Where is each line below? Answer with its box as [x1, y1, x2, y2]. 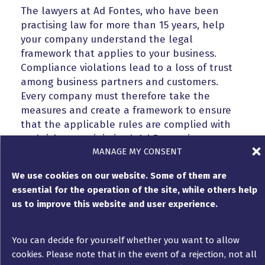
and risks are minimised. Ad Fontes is [21, 132, 195, 146]
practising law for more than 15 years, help [21, 19, 225, 32]
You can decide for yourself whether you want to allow [12, 235, 240, 245]
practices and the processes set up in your [21, 161, 222, 174]
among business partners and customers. [21, 76, 218, 89]
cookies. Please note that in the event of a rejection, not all [12, 249, 257, 260]
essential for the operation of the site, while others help [12, 185, 257, 195]
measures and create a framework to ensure [21, 104, 231, 117]
